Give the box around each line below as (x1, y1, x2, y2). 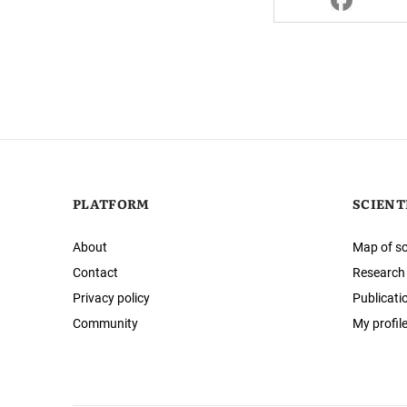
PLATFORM (73, 194, 150, 213)
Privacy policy (73, 291, 150, 306)
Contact (73, 265, 118, 281)
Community (73, 316, 138, 332)
